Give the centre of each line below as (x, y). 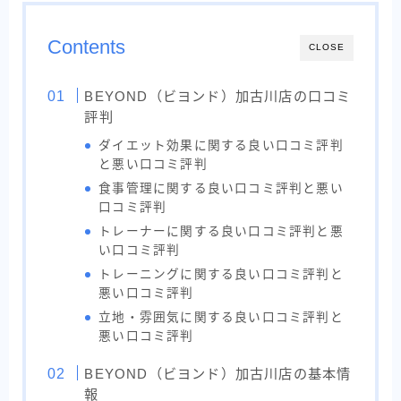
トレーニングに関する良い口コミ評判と (221, 275)
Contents (86, 47)
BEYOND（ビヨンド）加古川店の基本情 (218, 374)
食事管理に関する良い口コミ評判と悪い (221, 189)
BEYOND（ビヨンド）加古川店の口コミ (218, 97)
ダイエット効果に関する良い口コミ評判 (221, 146)
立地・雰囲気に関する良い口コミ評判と (221, 318)
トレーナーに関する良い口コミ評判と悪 (221, 232)
